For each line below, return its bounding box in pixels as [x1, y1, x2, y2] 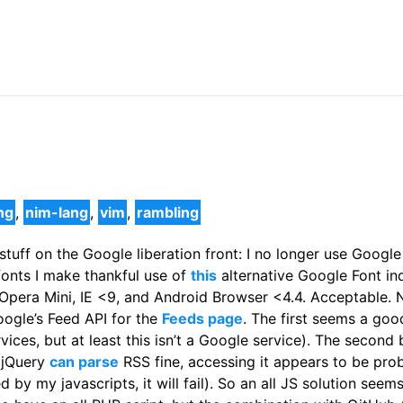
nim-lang [25, 203, 88, 222]
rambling [137, 203, 199, 222]
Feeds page [162, 309, 243, 328]
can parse [49, 353, 119, 372]
